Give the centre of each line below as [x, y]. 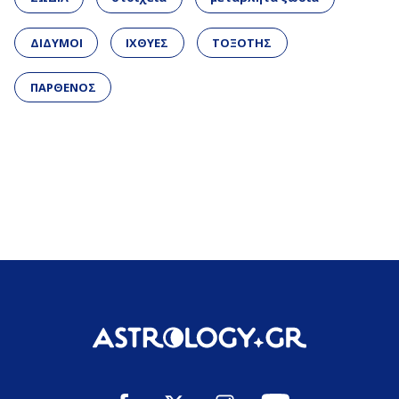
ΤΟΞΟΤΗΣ [242, 42]
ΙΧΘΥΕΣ [147, 42]
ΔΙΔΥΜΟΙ [56, 42]
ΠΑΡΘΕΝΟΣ [63, 87]
